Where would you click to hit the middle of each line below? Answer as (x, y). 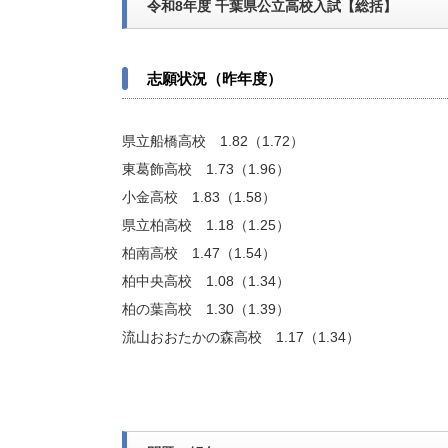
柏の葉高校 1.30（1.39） (206, 309)
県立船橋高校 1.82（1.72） (213, 141)
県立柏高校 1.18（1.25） (206, 225)
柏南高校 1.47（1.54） (199, 253)
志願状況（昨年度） (214, 78)
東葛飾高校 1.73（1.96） (206, 169)
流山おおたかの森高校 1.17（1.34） (241, 337)
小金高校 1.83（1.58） (199, 197)
